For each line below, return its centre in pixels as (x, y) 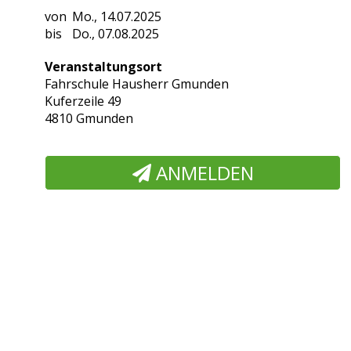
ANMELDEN (202, 173)
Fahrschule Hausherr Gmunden (137, 84)
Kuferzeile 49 (83, 101)
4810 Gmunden (89, 119)
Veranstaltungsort (104, 67)
